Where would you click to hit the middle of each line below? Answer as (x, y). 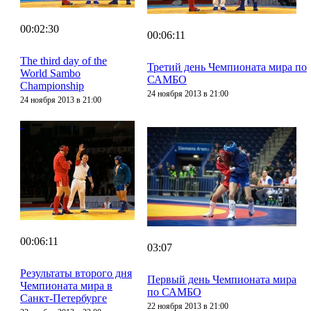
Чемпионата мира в (66, 285)
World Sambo (50, 73)
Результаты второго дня (76, 273)
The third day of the (64, 60)
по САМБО (174, 292)
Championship (52, 85)
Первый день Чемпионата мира (222, 279)
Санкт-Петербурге (64, 298)
